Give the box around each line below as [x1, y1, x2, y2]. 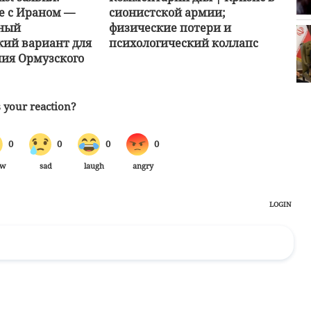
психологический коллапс [108, 35, 258, 51]
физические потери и [108, 19, 231, 35]
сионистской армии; [108, 4, 226, 20]
